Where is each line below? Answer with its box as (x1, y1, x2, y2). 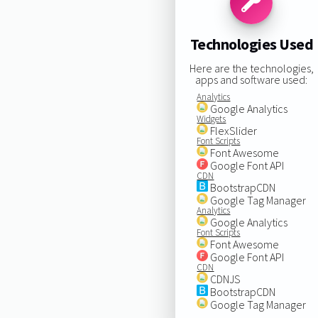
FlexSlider (208, 123, 258, 138)
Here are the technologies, (189, 60, 314, 75)
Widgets (197, 112, 226, 125)
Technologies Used (190, 34, 314, 55)
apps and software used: (195, 72, 308, 87)
